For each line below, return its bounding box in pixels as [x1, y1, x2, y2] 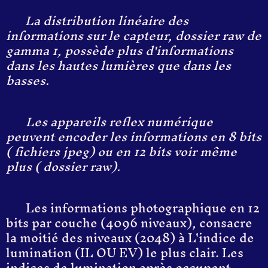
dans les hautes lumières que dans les [6, 51, 231, 80]
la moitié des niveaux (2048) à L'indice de [6, 224, 254, 252]
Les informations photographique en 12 [23, 194, 260, 222]
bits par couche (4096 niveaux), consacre [6, 209, 252, 237]
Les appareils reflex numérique [23, 108, 213, 136]
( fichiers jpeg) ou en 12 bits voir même [6, 138, 237, 166]
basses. [6, 66, 49, 95]
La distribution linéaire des [25, 7, 188, 35]
